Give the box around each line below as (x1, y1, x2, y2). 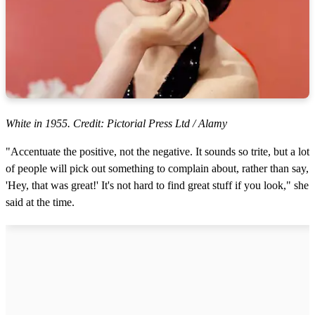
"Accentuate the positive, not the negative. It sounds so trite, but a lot (6, 146, 309, 158)
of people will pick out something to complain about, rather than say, (6, 162, 309, 175)
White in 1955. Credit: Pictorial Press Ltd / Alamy (6, 117, 227, 130)
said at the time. (6, 196, 75, 209)
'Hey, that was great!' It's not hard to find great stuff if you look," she (6, 179, 309, 192)
